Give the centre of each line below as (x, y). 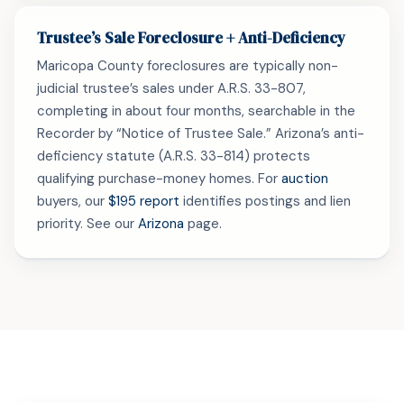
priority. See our (87, 224)
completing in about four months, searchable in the (196, 111)
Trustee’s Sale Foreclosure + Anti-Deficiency (191, 38)
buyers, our (73, 201)
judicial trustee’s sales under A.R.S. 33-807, (171, 88)
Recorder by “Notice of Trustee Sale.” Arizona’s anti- (201, 133)
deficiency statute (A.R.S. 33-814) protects (174, 156)
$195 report (144, 201)
